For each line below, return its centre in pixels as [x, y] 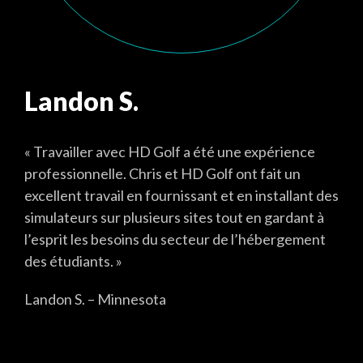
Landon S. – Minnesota [95, 299]
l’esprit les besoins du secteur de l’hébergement [175, 239]
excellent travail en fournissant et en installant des [181, 195]
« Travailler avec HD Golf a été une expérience [170, 152]
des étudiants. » [73, 261]
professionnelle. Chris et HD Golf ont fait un [162, 173]
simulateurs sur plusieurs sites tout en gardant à [174, 217]
